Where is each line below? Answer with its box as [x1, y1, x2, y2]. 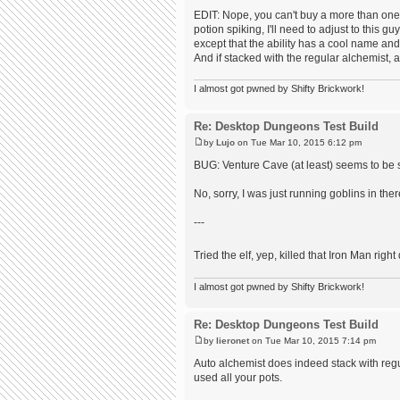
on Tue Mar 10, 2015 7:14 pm [249, 335, 376, 346]
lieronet [216, 335, 249, 346]
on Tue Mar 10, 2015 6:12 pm [235, 137, 362, 148]
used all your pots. [194, 371, 282, 384]
